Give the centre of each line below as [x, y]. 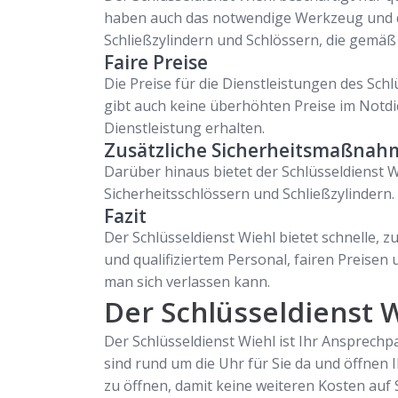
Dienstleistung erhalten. [184, 128]
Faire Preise [156, 62]
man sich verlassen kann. [187, 282]
